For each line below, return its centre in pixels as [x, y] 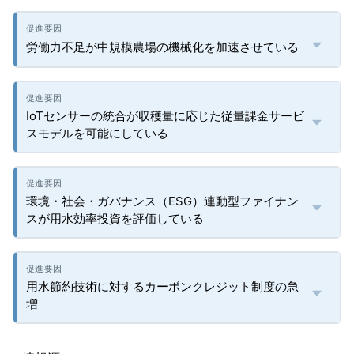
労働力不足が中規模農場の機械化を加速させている [162, 47]
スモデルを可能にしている [97, 133]
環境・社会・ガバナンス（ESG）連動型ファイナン [162, 201]
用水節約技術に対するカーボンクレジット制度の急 [162, 286]
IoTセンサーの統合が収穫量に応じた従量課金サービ [165, 116]
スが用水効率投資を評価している [115, 218]
